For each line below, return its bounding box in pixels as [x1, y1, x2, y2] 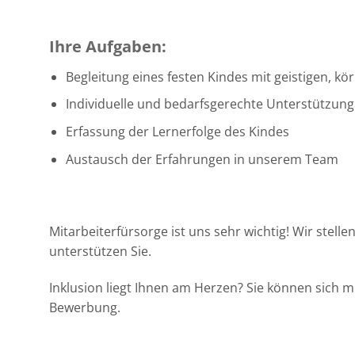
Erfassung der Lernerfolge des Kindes [65, 123, 289, 141]
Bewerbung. [49, 299, 120, 317]
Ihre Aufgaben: [49, 35, 166, 57]
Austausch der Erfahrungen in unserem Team [65, 150, 338, 168]
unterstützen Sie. [49, 242, 151, 261]
